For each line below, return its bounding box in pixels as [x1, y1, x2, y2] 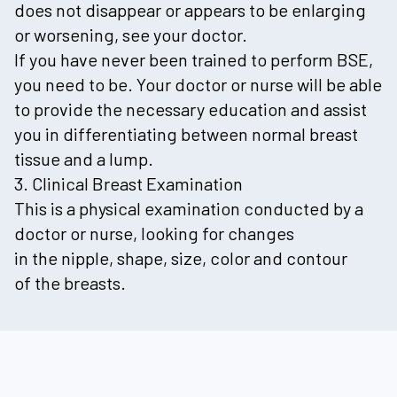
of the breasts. [14, 271, 126, 293]
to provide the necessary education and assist [14, 97, 367, 120]
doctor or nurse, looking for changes [14, 222, 294, 244]
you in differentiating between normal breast [14, 122, 358, 144]
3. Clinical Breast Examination [14, 172, 243, 194]
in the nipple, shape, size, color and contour [14, 246, 347, 269]
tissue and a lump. [14, 147, 153, 169]
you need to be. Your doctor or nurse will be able [14, 73, 382, 95]
